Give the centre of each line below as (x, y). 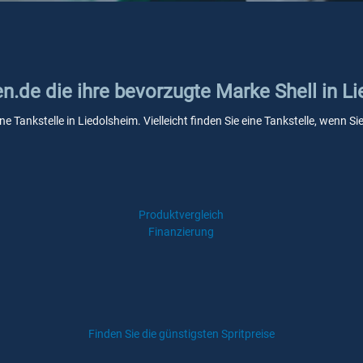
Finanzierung (181, 232)
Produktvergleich (181, 215)
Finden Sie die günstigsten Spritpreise (181, 334)
